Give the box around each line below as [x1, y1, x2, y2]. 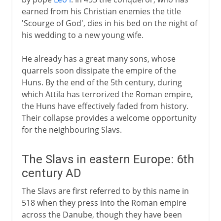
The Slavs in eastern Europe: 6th [21, 152, 194, 166]
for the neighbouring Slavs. [21, 124, 122, 135]
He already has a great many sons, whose [21, 53, 176, 64]
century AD [21, 166, 81, 180]
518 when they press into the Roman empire [21, 197, 186, 208]
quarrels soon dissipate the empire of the [21, 65, 176, 76]
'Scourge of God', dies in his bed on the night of [21, 17, 197, 29]
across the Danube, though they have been [21, 209, 182, 220]
